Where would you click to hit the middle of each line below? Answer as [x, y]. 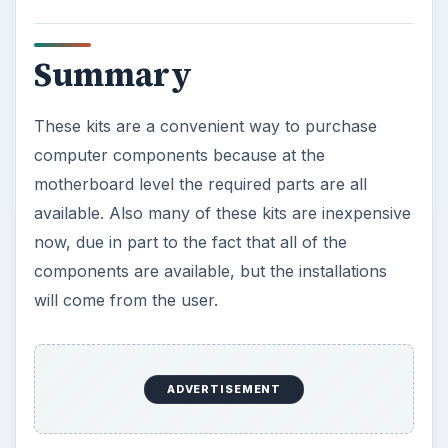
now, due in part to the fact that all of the [190, 241]
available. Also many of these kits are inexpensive [222, 212]
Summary [112, 74]
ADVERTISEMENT [224, 389]
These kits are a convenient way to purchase [205, 125]
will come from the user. [125, 299]
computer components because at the [179, 154]
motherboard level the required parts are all [200, 183]
